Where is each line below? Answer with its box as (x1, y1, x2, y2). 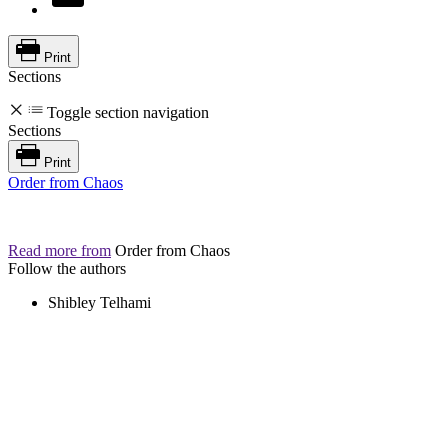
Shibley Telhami (48, 293, 151, 311)
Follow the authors (8, 259, 126, 277)
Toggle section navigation (47, 103, 209, 121)
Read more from (8, 241, 111, 259)
